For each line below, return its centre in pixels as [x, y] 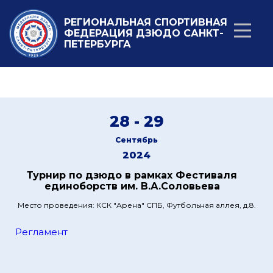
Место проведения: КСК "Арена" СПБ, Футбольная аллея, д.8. [136, 205]
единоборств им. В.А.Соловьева [132, 186]
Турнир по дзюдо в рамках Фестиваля [132, 175]
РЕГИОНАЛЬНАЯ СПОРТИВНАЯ [146, 22]
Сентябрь [136, 140]
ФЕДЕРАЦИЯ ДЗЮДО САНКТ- [144, 33]
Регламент [41, 232]
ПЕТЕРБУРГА [97, 44]
